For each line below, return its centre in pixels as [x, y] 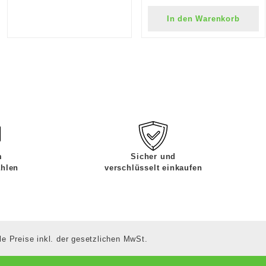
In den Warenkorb [203, 18]
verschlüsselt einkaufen [153, 167]
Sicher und [153, 156]
